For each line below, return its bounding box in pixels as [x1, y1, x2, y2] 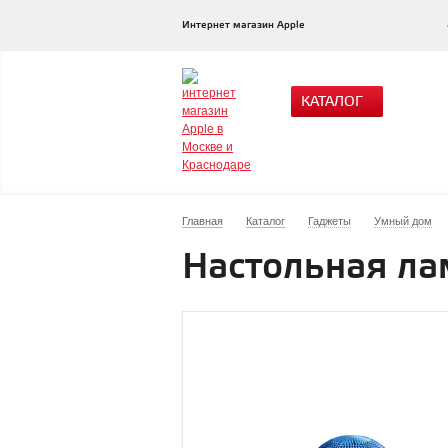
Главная [182, 215, 223, 227]
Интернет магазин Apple [182, 19, 305, 31]
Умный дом [374, 215, 432, 227]
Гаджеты [308, 215, 351, 227]
